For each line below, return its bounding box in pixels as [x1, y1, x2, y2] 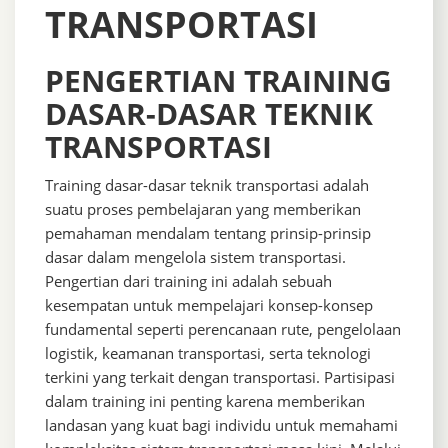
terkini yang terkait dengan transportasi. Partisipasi [45, 366, 395, 387]
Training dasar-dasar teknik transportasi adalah [45, 174, 369, 195]
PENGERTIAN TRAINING [45, 59, 392, 101]
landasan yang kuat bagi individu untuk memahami [45, 414, 398, 435]
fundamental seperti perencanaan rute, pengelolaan [45, 318, 401, 339]
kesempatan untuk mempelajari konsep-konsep [45, 294, 373, 315]
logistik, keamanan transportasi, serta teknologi [45, 342, 371, 363]
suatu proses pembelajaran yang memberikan [45, 198, 361, 219]
